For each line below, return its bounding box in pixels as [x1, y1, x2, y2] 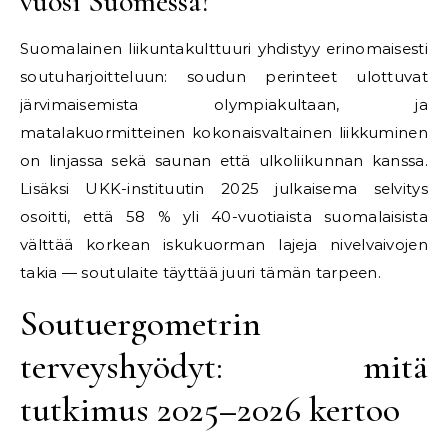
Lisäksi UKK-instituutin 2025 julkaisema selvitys [20, 179, 428, 198]
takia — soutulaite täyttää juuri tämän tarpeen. [20, 263, 382, 282]
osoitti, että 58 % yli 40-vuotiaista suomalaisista [20, 207, 428, 226]
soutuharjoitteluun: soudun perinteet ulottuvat [20, 67, 428, 86]
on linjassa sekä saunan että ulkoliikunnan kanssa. [20, 151, 428, 170]
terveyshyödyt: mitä [20, 345, 428, 388]
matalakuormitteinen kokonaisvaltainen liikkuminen [20, 123, 428, 142]
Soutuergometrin [20, 302, 261, 345]
